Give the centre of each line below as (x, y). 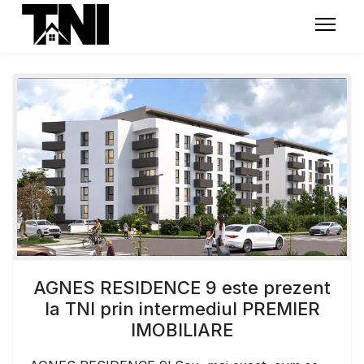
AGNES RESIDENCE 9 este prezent (182, 287)
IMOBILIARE (182, 329)
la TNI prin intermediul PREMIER (182, 308)
